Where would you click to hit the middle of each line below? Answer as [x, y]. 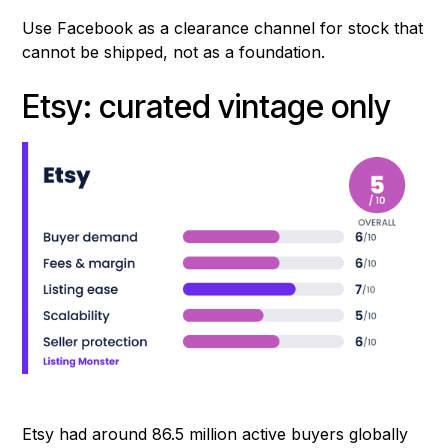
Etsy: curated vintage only [207, 107]
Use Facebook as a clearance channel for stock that [223, 28]
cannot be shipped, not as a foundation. [174, 52]
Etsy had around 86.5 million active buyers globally [215, 433]
